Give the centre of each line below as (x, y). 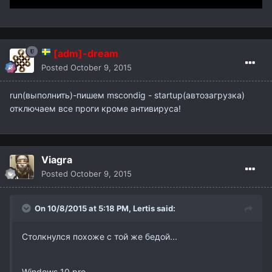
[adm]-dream (86, 54)
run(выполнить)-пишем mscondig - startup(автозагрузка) (127, 95)
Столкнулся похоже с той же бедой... (100, 237)
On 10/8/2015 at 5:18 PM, (84, 209)
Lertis (144, 209)
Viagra (57, 160)
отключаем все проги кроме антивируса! (95, 109)
